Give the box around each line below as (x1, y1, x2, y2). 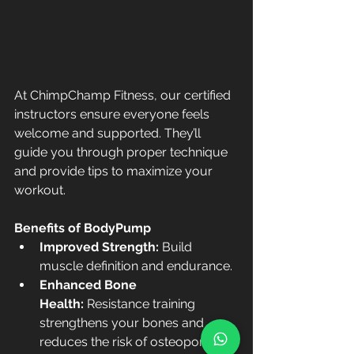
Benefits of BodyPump (14, 220, 151, 236)
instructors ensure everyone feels (14, 107, 213, 122)
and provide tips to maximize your (14, 164, 216, 179)
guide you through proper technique (14, 145, 231, 160)
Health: (40, 296, 84, 312)
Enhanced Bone (40, 277, 140, 293)
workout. (14, 183, 66, 198)
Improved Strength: (40, 239, 159, 255)
